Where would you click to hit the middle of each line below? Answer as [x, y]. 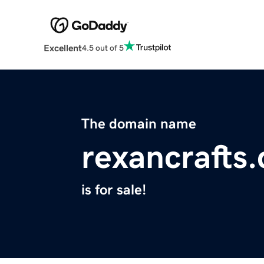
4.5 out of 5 [103, 47]
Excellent [62, 48]
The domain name [139, 124]
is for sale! [114, 190]
